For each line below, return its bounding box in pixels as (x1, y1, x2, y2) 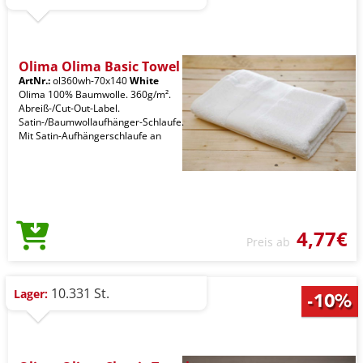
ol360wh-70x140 (50, 73, 130, 88)
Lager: (14, 285, 48, 301)
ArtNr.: (19, 73, 50, 88)
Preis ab (246, 233, 297, 250)
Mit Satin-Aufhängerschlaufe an (19, 128, 161, 143)
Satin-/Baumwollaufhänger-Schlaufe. (19, 114, 184, 129)
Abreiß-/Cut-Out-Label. (19, 100, 120, 115)
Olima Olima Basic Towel (19, 57, 180, 75)
